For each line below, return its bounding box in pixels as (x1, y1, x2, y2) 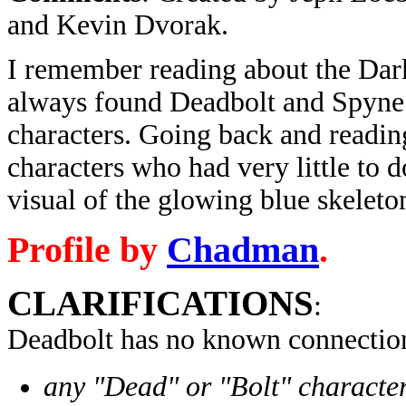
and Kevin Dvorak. (7, 9, 228, 41)
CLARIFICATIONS (7, 284, 314, 323)
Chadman (167, 229, 319, 270)
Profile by (7, 229, 167, 270)
